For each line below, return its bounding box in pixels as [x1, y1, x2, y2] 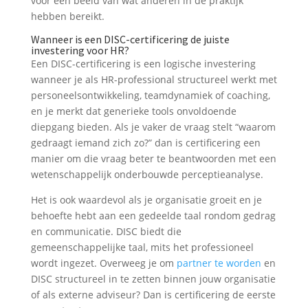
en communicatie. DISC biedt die [30, 225, 181, 239]
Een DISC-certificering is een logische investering [30, 57, 256, 71]
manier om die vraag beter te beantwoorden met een [30, 152, 276, 166]
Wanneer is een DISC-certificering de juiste [30, 32, 230, 47]
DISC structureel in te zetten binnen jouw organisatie [30, 272, 276, 286]
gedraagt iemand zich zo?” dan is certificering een [30, 136, 261, 150]
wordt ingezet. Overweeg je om [30, 256, 177, 270]
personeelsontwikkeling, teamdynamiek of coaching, [30, 89, 270, 102]
